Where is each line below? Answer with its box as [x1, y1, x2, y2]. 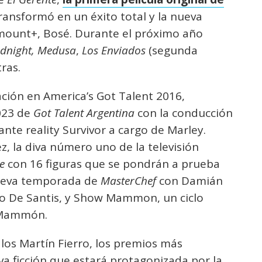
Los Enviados [82, 43, 146, 58]
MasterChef [101, 173, 156, 188]
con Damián [156, 173, 223, 188]
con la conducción [135, 105, 233, 120]
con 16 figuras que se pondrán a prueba [5, 156, 220, 171]
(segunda [146, 43, 198, 58]
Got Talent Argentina [33, 105, 135, 120]
